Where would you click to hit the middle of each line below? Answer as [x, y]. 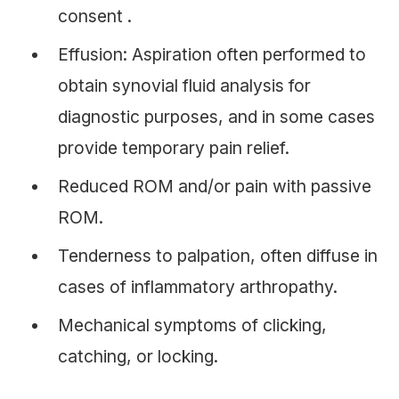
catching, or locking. [138, 357]
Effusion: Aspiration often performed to [212, 55]
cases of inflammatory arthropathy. [198, 287]
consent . [95, 16]
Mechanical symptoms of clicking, [192, 326]
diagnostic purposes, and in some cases [216, 117]
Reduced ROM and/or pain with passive [215, 187]
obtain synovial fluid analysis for [184, 86]
